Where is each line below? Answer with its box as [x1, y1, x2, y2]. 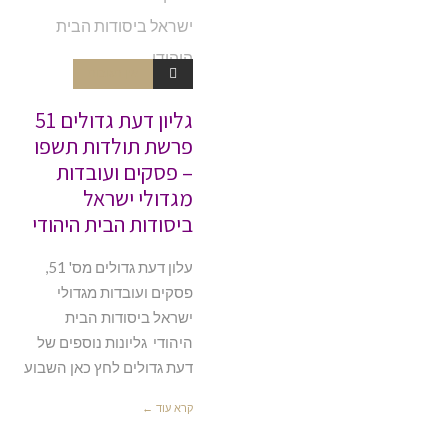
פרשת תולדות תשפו [34, 131, 194, 160]
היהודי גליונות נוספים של [37, 332, 194, 351]
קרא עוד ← [142, 400, 194, 415]
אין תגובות [88, 65, 139, 80]
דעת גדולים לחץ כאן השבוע [24, 357, 194, 376]
